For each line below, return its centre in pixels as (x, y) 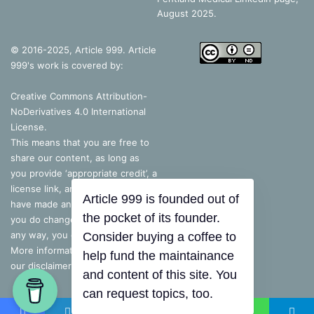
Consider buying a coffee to (183, 257)
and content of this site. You (184, 285)
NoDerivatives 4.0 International (78, 111)
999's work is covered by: (67, 65)
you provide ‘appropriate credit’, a (84, 173)
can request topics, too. (175, 299)
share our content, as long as (75, 158)
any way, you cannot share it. (75, 235)
